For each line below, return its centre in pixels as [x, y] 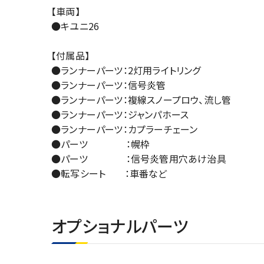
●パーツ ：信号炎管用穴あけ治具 [139, 159]
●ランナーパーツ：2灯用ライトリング [126, 70]
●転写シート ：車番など [109, 173]
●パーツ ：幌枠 [101, 144]
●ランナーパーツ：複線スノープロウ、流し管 [141, 100]
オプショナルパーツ [120, 226]
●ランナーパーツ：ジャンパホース [120, 114]
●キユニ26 [75, 26]
